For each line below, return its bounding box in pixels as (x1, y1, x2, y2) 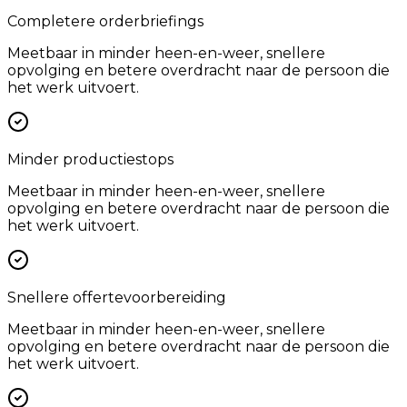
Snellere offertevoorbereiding (7, 289, 226, 306)
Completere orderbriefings (7, 13, 203, 30)
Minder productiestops (7, 151, 174, 168)
